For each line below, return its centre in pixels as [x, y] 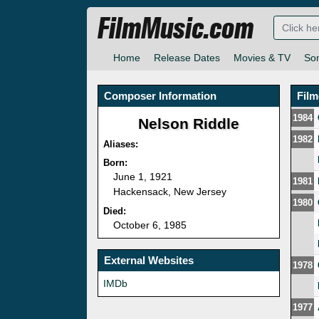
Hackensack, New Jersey [170, 192]
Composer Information [160, 96]
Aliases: [121, 145]
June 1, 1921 [143, 177]
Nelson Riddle [189, 124]
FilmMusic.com [176, 29]
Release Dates [187, 58]
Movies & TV [262, 58]
